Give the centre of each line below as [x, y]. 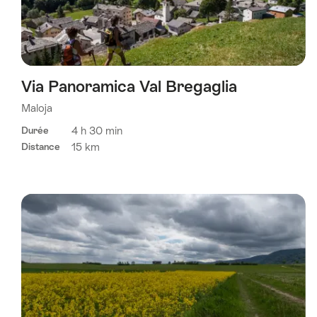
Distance [41, 146]
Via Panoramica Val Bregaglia [129, 86]
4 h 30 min [97, 130]
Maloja [37, 108]
